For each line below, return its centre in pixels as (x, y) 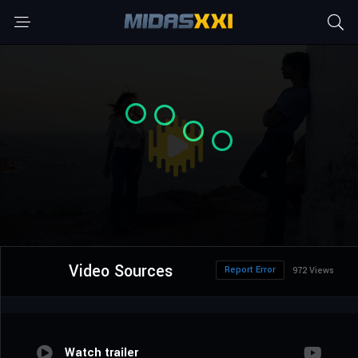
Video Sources (120, 272)
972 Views (313, 271)
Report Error (250, 270)
